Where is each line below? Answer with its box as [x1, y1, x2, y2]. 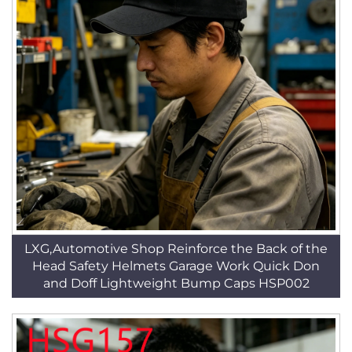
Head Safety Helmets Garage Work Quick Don [32, 258, 320, 273]
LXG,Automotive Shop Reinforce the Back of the [24, 241, 328, 256]
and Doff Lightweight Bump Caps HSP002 [42, 276, 310, 291]
